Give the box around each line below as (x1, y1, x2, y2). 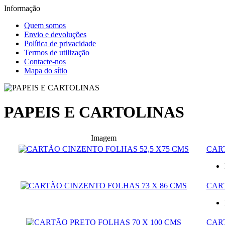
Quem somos (24, 21, 66, 30)
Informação (4, 4, 40, 13)
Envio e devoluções (24, 30, 86, 39)
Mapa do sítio (24, 66, 67, 75)
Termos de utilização (24, 48, 89, 57)
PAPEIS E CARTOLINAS (4, 103, 184, 122)
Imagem (89, 133, 119, 142)
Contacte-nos (24, 57, 66, 66)
